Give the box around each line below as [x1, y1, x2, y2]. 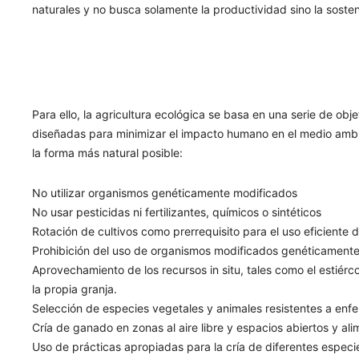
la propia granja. [32, 282, 118, 296]
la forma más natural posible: [32, 146, 184, 160]
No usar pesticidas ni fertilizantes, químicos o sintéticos [32, 205, 322, 220]
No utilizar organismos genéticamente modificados [32, 186, 298, 200]
